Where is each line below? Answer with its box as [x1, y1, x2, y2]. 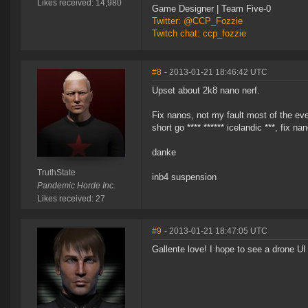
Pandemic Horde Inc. [36, 181, 115, 191]
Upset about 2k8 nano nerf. [152, 85, 260, 96]
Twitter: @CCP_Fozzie [152, 16, 243, 27]
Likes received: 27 [36, 194, 105, 204]
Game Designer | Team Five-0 [152, 3, 271, 14]
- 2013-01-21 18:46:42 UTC [164, 67, 267, 78]
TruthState [36, 168, 76, 178]
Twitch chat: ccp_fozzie [152, 28, 246, 39]
